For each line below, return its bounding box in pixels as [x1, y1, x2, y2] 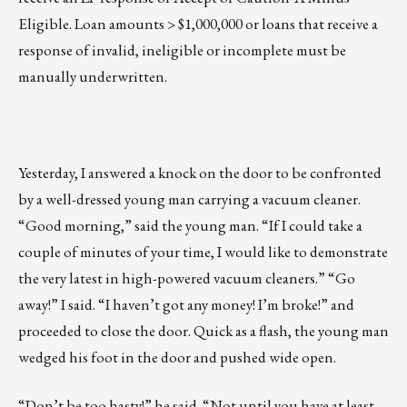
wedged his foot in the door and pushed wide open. [18, 347, 336, 368]
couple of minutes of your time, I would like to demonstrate [18, 242, 388, 263]
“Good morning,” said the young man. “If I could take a [18, 215, 362, 236]
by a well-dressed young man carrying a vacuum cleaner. [18, 189, 361, 210]
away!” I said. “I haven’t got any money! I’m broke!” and [18, 294, 354, 315]
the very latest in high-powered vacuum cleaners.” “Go [18, 268, 355, 289]
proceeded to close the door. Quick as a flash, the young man [18, 321, 389, 342]
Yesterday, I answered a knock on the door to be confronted [18, 163, 382, 184]
